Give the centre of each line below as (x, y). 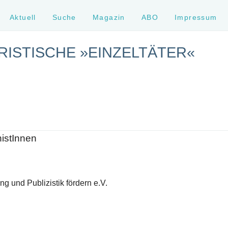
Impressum (196, 17)
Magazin (109, 17)
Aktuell (23, 17)
